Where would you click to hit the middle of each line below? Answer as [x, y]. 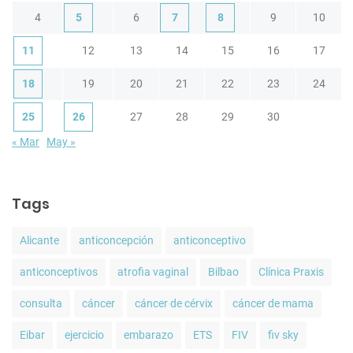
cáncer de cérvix [174, 304]
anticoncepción [116, 241]
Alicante [39, 241]
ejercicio [84, 335]
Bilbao [223, 272]
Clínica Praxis [291, 272]
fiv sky [283, 335]
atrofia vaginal [153, 272]
